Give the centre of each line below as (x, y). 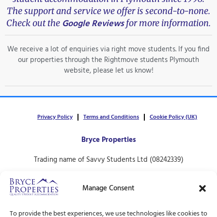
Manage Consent (108, 189)
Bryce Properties (108, 140)
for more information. (167, 23)
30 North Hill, (108, 180)
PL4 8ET (108, 201)
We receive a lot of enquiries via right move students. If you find (108, 50)
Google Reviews (93, 24)
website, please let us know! (108, 71)
